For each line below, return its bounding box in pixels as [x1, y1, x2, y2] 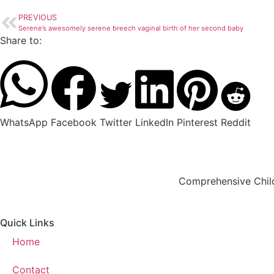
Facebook [51, 116, 97, 128]
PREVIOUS [18, 13, 57, 23]
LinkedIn [135, 116, 174, 128]
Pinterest [177, 116, 218, 128]
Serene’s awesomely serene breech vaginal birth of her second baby [18, 24, 243, 33]
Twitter [100, 116, 132, 128]
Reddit [221, 116, 251, 128]
